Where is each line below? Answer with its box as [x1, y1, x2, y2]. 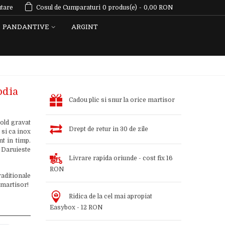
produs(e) [108, 4, 137, 11]
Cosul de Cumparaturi [36, 4, 100, 11]
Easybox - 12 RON [49, 204, 103, 211]
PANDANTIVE [3, 22, 49, 31]
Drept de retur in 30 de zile [68, 125, 148, 133]
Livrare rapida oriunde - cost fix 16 [68, 154, 173, 162]
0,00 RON [144, 4, 173, 11]
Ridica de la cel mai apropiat [68, 192, 152, 200]
